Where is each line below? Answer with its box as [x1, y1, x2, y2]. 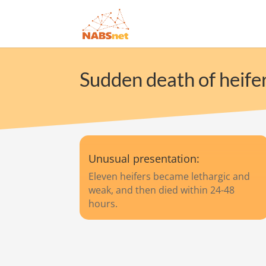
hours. [88, 197, 118, 210]
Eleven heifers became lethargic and [88, 170, 251, 183]
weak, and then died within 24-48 [88, 183, 235, 197]
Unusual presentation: [88, 151, 200, 166]
